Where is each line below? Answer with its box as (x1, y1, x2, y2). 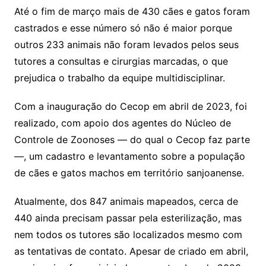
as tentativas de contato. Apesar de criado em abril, (14, 245, 248, 257)
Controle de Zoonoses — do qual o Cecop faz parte (14, 134, 250, 145)
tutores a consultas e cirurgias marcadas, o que (14, 55, 228, 67)
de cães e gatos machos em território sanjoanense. (14, 167, 244, 179)
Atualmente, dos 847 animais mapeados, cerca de (14, 195, 238, 207)
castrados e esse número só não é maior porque (14, 22, 232, 34)
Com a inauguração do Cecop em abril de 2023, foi (14, 100, 247, 112)
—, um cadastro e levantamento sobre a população (14, 150, 245, 162)
